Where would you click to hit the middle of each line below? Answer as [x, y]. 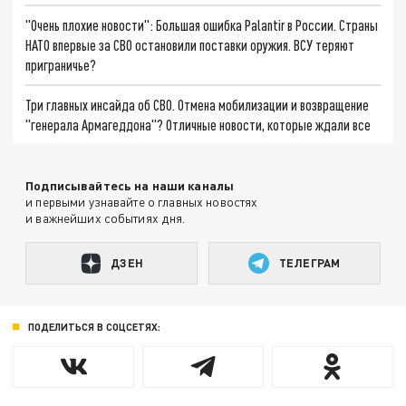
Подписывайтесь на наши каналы [130, 186]
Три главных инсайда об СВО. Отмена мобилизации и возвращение [198, 104]
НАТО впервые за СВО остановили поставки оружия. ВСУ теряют [190, 44]
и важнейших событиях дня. [106, 218]
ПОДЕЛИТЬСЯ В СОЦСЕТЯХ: [94, 326]
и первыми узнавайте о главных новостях [142, 202]
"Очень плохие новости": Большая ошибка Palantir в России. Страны [202, 24]
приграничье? [61, 64]
